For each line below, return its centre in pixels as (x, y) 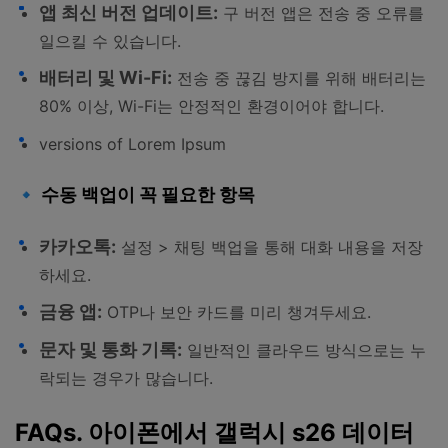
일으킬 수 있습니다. (110, 40)
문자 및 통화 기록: (110, 350)
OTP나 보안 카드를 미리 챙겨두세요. (236, 312)
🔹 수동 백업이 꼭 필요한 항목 (135, 195)
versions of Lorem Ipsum (132, 143)
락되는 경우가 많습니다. (126, 378)
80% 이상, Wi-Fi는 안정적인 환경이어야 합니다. (211, 106)
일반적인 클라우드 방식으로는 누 (304, 350)
